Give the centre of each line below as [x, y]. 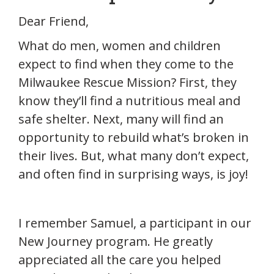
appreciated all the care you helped [120, 260]
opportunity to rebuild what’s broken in [134, 138]
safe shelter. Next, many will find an [121, 119]
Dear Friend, [54, 21]
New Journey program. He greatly [116, 242]
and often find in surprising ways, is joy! [133, 174]
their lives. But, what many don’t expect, [134, 156]
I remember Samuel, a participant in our [135, 223]
